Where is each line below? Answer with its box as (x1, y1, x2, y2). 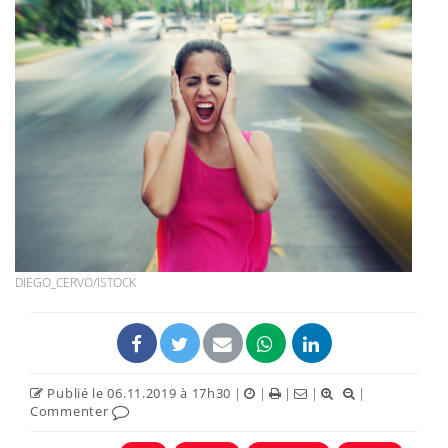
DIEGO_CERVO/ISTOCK (15, 274, 136, 292)
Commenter (30, 402, 112, 421)
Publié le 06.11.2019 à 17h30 (43, 384, 232, 403)
